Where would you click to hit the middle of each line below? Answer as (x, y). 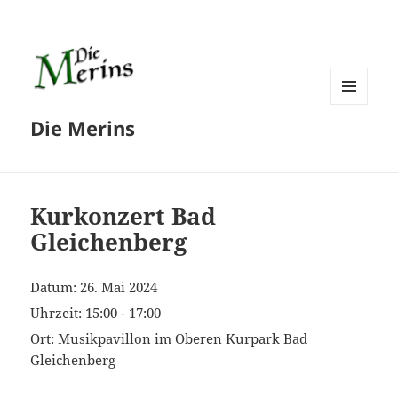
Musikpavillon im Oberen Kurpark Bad (183, 339)
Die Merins (83, 128)
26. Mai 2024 (119, 287)
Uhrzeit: (58, 313)
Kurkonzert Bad (123, 216)
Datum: (56, 287)
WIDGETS (356, 141)
